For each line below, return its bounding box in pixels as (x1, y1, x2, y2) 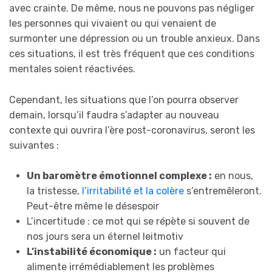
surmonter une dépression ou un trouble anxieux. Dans (9, 33, 260, 45)
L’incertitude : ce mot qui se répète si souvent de (26, 216, 250, 228)
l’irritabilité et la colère (81, 185, 184, 197)
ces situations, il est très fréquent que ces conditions (9, 48, 254, 60)
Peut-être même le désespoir (26, 200, 159, 212)
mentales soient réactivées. (9, 63, 135, 75)
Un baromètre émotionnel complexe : (26, 170, 212, 182)
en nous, (211, 170, 253, 182)
